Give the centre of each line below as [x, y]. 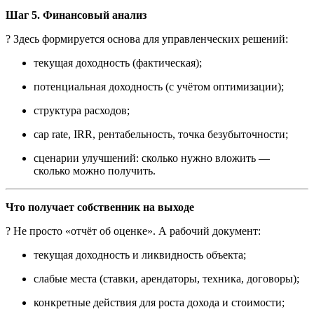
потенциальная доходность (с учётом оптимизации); [159, 86]
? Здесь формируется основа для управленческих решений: [147, 39]
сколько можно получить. [95, 170]
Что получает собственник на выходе [100, 207]
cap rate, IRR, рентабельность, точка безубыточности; [161, 134]
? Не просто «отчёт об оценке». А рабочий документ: [133, 231]
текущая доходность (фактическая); [118, 62]
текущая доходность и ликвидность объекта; [140, 254]
